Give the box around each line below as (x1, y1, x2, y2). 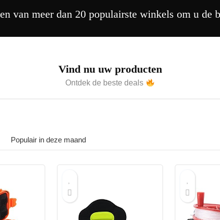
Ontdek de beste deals (65, 79, 146, 87)
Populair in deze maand (11, 135, 86, 144)
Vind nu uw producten (58, 63, 162, 76)
